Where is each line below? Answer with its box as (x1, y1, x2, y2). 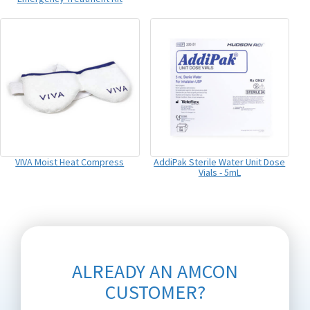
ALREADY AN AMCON (72, 259, 238, 284)
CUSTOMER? (104, 280, 206, 305)
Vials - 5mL (198, 166, 241, 179)
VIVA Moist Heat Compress (15, 156, 125, 169)
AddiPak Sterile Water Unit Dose (154, 156, 286, 169)
